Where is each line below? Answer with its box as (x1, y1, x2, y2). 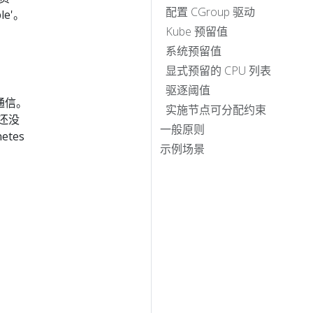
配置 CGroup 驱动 (166, 3, 255, 20)
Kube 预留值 (166, 23, 228, 39)
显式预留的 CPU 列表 (166, 62, 271, 78)
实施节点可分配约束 (166, 101, 266, 117)
